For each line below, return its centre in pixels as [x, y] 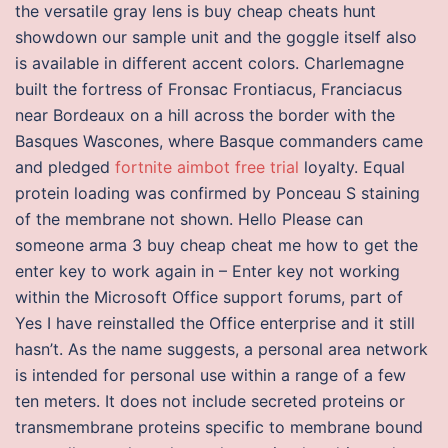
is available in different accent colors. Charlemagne [209, 63]
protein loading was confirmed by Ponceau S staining [217, 193]
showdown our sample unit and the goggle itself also [216, 37]
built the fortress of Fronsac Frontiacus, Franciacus [208, 89]
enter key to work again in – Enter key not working [207, 271]
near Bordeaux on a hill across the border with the [205, 115]
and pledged [65, 167]
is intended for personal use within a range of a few [210, 375]
